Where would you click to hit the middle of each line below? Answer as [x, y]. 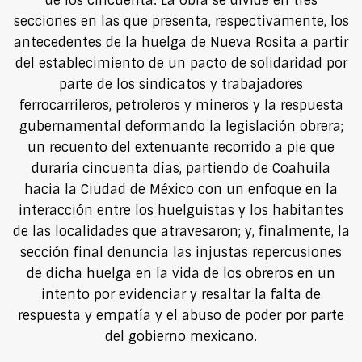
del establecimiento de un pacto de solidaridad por [181, 63]
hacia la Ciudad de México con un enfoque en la [181, 189]
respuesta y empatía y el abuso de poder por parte [181, 315]
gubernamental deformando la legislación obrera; [181, 126]
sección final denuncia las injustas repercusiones [181, 252]
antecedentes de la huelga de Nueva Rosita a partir [181, 42]
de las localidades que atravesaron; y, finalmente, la [181, 231]
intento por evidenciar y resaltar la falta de [181, 294]
